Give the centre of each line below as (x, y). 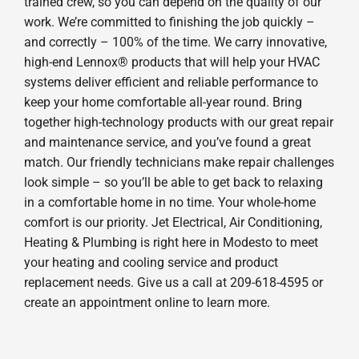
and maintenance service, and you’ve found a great (167, 142)
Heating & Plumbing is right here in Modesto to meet (171, 242)
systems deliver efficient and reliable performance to (171, 82)
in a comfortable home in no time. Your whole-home (169, 202)
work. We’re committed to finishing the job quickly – (169, 22)
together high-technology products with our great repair (178, 122)
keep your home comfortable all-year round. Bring (163, 102)
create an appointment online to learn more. (147, 302)
